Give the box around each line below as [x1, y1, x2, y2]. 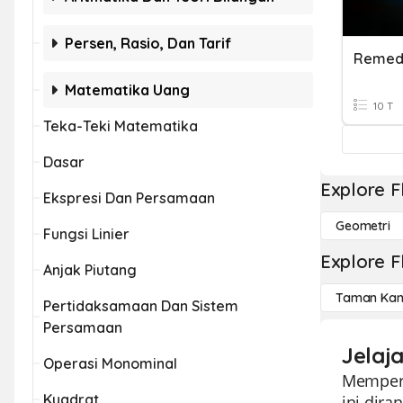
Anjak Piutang [43, 261, 137, 279]
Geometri [336, 218, 390, 234]
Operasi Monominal [43, 354, 177, 372]
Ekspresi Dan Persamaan [43, 189, 215, 207]
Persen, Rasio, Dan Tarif [65, 34, 231, 52]
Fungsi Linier [43, 225, 130, 243]
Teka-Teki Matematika [43, 117, 198, 135]
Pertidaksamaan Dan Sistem [43, 297, 238, 315]
